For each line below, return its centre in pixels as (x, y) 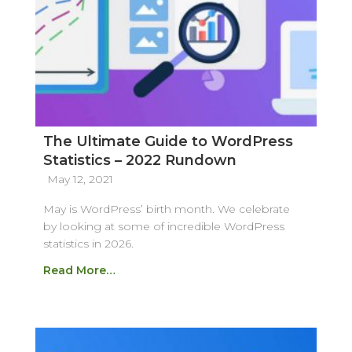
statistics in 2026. (88, 243)
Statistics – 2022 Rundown (139, 160)
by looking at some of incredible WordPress (163, 226)
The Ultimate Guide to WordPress (168, 141)
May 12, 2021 (80, 179)
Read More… (79, 270)
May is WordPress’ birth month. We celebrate (166, 209)
